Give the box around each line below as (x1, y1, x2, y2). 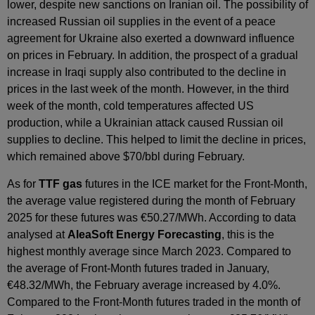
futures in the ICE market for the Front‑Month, (82, 177, 307, 190)
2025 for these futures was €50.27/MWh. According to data (7, 211, 296, 224)
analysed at (7, 228, 67, 240)
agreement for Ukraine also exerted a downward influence (7, 32, 295, 45)
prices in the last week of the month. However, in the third (7, 83, 289, 96)
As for (7, 177, 39, 190)
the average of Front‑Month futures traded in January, (7, 262, 269, 274)
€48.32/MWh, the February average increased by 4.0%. (7, 278, 281, 291)
